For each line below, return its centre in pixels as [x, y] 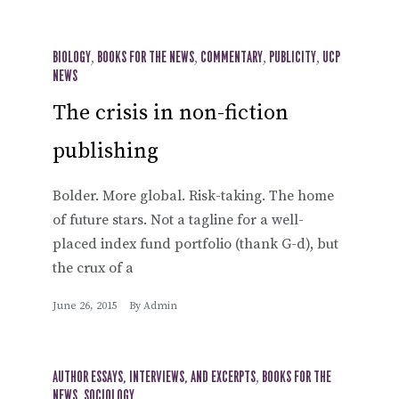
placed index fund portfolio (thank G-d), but [195, 244]
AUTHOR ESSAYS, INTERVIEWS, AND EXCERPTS [154, 377]
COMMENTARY [232, 57]
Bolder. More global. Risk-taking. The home [193, 195]
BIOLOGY [72, 57]
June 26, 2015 [85, 305]
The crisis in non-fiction [171, 113]
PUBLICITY [293, 57]
